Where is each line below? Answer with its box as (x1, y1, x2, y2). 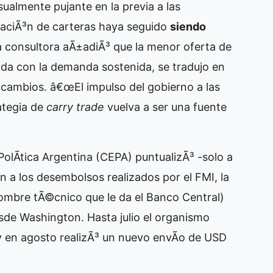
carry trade (46, 101, 107, 114)
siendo (170, 20, 206, 34)
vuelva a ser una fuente (107, 101, 227, 114)
